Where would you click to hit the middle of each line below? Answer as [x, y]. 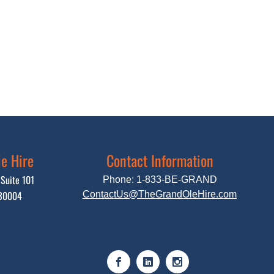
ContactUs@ [110, 194]
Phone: [119, 180]
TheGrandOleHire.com [187, 194]
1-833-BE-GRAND [176, 180]
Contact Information [160, 160]
